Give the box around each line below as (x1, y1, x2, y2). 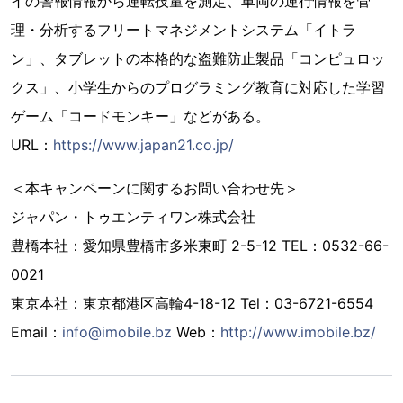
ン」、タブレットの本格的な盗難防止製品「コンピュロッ (11, 49, 385, 67)
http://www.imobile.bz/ (220, 322, 376, 341)
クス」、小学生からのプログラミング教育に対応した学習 (11, 77, 385, 96)
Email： (11, 322, 62, 341)
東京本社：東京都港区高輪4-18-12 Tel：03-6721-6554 (11, 293, 373, 312)
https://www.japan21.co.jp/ (53, 135, 234, 154)
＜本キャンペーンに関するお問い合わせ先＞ (11, 178, 299, 197)
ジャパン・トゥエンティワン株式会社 (11, 207, 255, 226)
